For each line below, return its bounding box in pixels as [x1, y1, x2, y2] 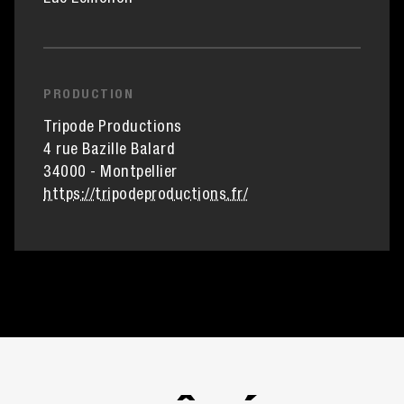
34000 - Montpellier [43, 165, 178, 182]
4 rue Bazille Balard [43, 142, 175, 160]
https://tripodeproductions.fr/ [43, 188, 248, 205]
